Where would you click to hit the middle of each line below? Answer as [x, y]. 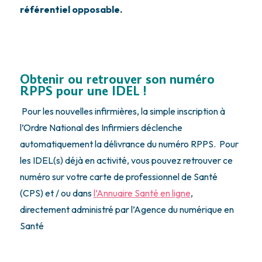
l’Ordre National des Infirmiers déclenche [101, 128]
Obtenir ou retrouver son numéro [117, 80]
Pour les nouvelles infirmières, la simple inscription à [122, 111]
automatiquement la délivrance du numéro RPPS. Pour [129, 144]
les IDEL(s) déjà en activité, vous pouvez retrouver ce [126, 161]
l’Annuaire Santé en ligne [142, 193]
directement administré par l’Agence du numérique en [127, 210]
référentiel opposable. [71, 10]
